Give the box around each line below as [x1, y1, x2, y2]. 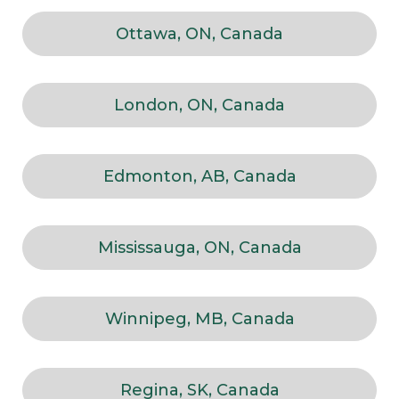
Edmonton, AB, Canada [102, 167, 297, 187]
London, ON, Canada [114, 95, 285, 116]
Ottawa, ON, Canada [116, 24, 283, 45]
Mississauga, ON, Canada [97, 238, 302, 258]
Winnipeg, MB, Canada [104, 309, 295, 330]
